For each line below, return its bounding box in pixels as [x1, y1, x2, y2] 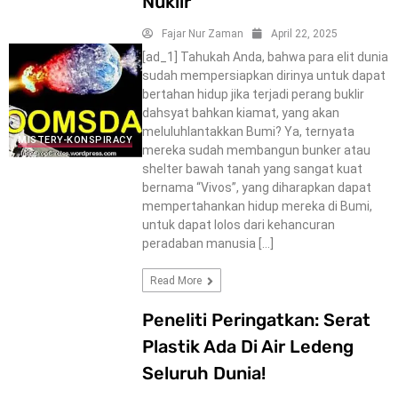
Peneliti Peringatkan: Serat [141, 308, 370, 330]
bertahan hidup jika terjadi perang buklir [141, 86, 364, 101]
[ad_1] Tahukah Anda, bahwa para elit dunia [141, 49, 388, 64]
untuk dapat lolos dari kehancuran [141, 217, 335, 232]
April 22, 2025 [270, 27, 338, 40]
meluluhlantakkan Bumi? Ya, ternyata [141, 123, 354, 139]
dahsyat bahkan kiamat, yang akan [141, 105, 339, 120]
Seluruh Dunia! [141, 362, 266, 384]
